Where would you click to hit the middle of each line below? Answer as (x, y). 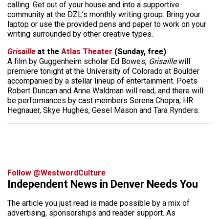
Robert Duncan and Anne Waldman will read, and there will (105, 91)
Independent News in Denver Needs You (103, 184)
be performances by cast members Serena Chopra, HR (100, 101)
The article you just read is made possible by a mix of (99, 203)
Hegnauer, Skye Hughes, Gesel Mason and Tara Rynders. (103, 110)
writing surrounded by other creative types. (80, 34)
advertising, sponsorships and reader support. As (91, 213)
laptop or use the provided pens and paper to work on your (107, 24)
